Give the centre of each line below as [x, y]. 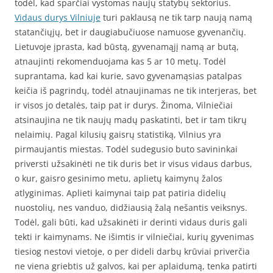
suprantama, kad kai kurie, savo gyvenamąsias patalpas [128, 76]
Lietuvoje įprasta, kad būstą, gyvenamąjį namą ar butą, [127, 47]
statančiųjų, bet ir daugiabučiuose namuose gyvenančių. [130, 32]
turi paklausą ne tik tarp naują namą [176, 17]
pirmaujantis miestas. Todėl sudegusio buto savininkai [126, 149]
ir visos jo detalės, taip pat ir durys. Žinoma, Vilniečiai [124, 105]
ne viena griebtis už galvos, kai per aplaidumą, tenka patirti [136, 266]
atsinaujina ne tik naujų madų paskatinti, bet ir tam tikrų [131, 120]
